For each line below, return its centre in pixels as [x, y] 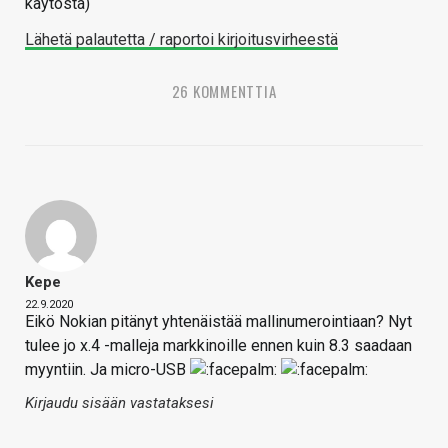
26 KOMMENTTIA [224, 91]
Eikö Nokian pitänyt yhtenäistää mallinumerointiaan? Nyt [218, 322]
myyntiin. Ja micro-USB [107, 370]
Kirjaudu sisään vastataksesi [119, 403]
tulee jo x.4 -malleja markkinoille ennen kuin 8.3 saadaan [218, 346]
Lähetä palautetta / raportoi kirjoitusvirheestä [181, 40]
